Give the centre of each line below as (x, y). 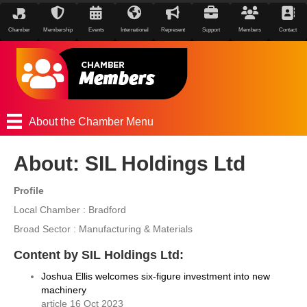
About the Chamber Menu (91, 121)
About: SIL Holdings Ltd (130, 164)
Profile (29, 191)
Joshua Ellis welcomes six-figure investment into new (156, 277)
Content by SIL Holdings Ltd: (99, 255)
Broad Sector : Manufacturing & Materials (103, 229)
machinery (64, 290)
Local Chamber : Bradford (70, 210)
